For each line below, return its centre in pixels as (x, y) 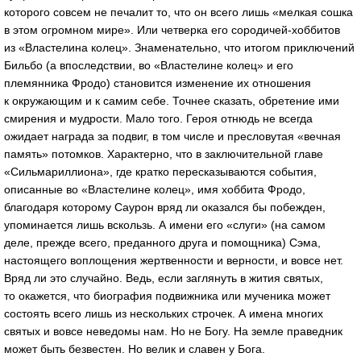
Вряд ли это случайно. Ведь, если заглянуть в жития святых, (164, 278)
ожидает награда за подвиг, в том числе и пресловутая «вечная (172, 136)
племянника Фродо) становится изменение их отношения (158, 83)
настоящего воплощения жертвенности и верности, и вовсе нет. (174, 260)
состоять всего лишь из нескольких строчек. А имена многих (164, 313)
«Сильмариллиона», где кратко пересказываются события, (160, 171)
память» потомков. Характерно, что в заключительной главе (164, 154)
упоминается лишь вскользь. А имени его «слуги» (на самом (165, 224)
